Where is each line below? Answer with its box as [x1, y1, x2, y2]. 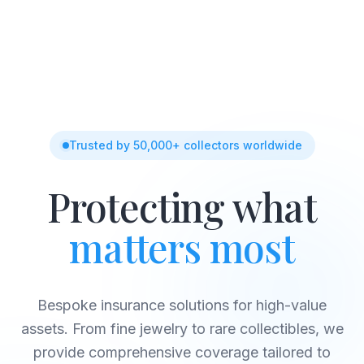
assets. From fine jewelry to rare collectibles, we [20, 320, 344, 337]
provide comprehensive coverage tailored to [33, 344, 331, 361]
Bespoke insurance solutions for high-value [37, 297, 327, 314]
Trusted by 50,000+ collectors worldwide [68, 138, 302, 152]
